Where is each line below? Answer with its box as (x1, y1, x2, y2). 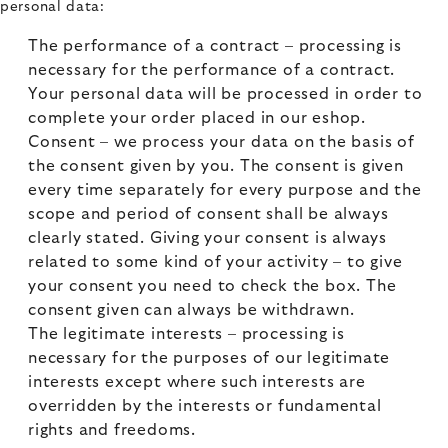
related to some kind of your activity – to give (28, 254, 403, 270)
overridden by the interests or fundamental (28, 398, 382, 414)
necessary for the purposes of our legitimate (28, 350, 391, 366)
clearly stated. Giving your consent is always (28, 230, 387, 246)
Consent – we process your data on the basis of (28, 134, 415, 150)
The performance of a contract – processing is (28, 38, 402, 54)
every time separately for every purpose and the (28, 182, 422, 198)
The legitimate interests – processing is (28, 326, 345, 342)
